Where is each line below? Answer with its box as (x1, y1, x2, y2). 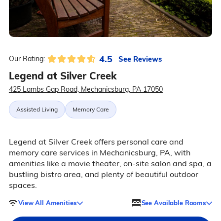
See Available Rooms (141, 198, 206, 207)
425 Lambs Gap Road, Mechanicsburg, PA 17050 (8, 85, 163, 94)
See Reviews (118, 54, 162, 64)
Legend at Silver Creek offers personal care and (8, 137, 184, 147)
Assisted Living (16, 106, 58, 113)
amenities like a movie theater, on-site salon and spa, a (8, 158, 212, 169)
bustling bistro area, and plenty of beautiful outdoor (8, 169, 198, 180)
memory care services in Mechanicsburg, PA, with (8, 147, 190, 158)
